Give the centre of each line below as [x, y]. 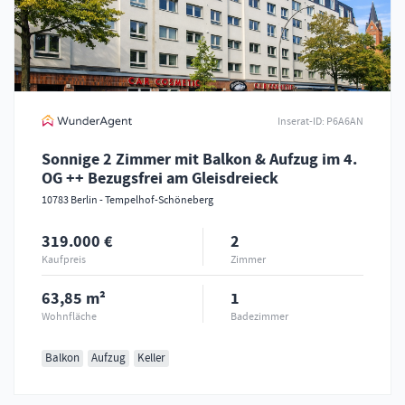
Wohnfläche [69, 317]
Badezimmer [259, 317]
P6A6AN [344, 121]
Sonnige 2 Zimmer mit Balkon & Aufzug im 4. [199, 160]
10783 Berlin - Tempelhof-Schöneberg [127, 200]
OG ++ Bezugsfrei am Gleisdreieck [160, 179]
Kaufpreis [64, 260]
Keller [151, 358]
